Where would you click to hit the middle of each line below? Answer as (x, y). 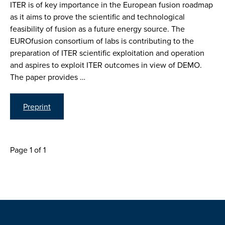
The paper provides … (48, 77)
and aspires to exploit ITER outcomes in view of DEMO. (106, 65)
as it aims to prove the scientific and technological (97, 16)
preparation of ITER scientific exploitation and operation (107, 52)
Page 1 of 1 (28, 149)
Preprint (37, 106)
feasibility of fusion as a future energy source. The (97, 28)
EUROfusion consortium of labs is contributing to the (102, 40)
